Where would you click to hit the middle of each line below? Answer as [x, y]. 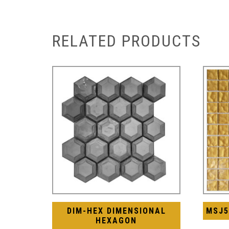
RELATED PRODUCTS [127, 41]
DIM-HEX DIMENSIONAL [116, 211]
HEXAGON [117, 221]
